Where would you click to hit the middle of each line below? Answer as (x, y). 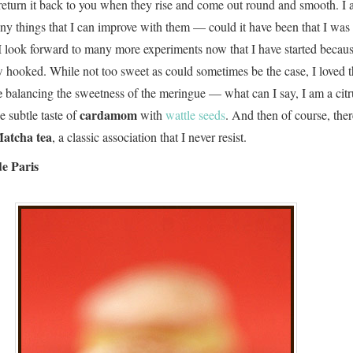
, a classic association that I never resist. (149, 137)
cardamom (108, 115)
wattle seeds (195, 115)
